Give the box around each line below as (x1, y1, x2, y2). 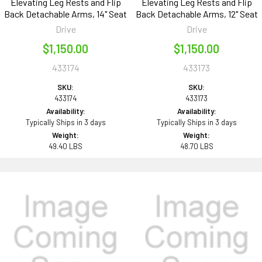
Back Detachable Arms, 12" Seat (135, 8, 258, 20)
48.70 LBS (180, 142, 213, 151)
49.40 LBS (49, 142, 82, 151)
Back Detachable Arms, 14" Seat (4, 8, 127, 20)
